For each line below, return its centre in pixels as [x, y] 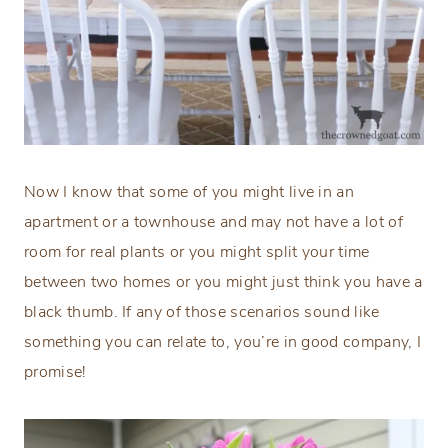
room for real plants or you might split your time [197, 252]
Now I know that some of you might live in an [189, 192]
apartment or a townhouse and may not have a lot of [214, 222]
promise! [55, 372]
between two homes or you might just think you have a [223, 282]
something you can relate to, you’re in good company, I [223, 342]
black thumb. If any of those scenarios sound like [202, 312]
